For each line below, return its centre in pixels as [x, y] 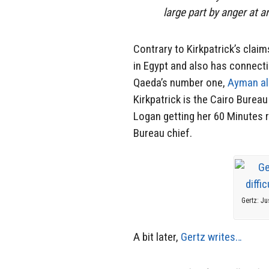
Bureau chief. [163, 133]
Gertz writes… [211, 237]
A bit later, [157, 237]
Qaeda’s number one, [180, 82]
